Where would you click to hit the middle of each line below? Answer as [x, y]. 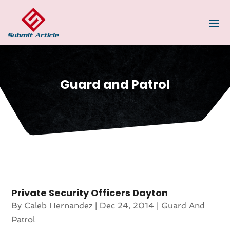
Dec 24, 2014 [127, 205]
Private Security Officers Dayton [90, 193]
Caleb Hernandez [59, 205]
